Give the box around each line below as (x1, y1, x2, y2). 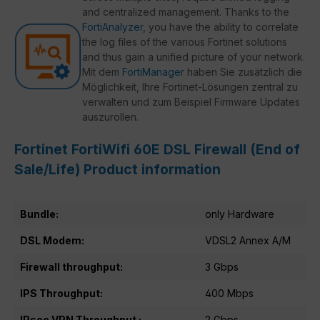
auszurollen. (82, 111, 139, 124)
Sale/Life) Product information (14, 161, 221, 179)
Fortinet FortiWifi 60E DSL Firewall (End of (14, 141, 300, 159)
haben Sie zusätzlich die (184, 66, 302, 79)
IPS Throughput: (20, 287, 103, 300)
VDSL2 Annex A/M (205, 234, 291, 247)
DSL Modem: (20, 234, 84, 247)
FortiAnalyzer (82, 21, 143, 34)
